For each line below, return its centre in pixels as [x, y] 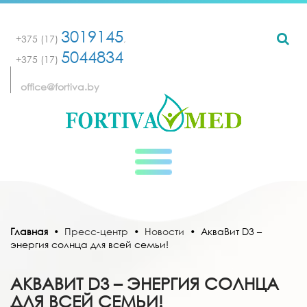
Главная [29, 231]
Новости [164, 231]
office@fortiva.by [60, 87]
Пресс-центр [96, 231]
